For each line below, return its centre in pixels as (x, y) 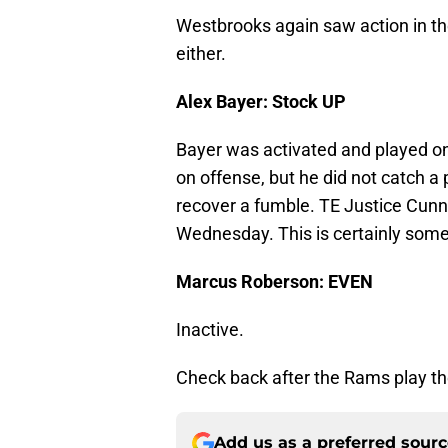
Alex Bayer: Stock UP (261, 102)
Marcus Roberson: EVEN (274, 282)
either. (201, 54)
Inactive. (210, 330)
